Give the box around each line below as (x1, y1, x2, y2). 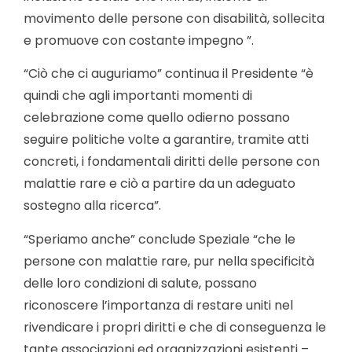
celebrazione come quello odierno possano (24, 108, 290, 127)
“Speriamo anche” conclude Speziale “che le (24, 229, 295, 248)
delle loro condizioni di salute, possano (24, 273, 257, 292)
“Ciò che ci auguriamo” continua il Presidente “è (24, 64, 313, 83)
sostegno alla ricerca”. (24, 196, 161, 215)
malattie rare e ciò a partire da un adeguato (24, 174, 295, 193)
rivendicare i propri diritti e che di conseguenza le (24, 317, 326, 336)
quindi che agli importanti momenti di (24, 86, 252, 105)
